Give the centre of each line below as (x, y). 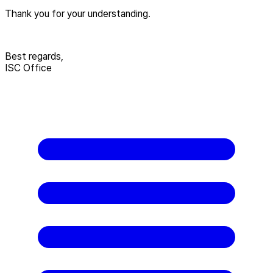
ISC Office (28, 68)
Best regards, (35, 56)
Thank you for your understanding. (78, 13)
